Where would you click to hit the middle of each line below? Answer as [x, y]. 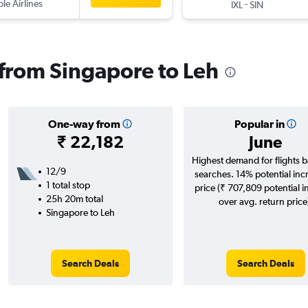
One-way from [84, 124]
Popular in [259, 124]
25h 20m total [74, 199]
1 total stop [68, 185]
